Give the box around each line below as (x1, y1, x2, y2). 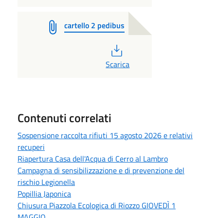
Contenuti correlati (18, 109, 111, 127)
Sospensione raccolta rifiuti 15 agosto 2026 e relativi (18, 129, 193, 141)
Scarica (106, 58, 130, 70)
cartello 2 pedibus (64, 19, 125, 31)
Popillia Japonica (18, 187, 71, 200)
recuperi (18, 141, 45, 153)
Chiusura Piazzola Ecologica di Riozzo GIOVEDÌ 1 (18, 199, 176, 211)
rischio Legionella (18, 176, 75, 188)
